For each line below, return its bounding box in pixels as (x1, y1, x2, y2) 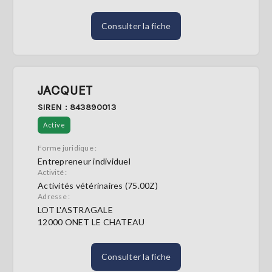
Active (43, 121, 65, 129)
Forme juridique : (38, 143, 97, 152)
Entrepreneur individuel (38, 156, 131, 166)
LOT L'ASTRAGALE (38, 205, 113, 215)
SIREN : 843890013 (38, 102, 117, 112)
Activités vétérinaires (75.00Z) (38, 180, 158, 191)
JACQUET (38, 83, 93, 97)
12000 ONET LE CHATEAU (38, 217, 145, 227)
